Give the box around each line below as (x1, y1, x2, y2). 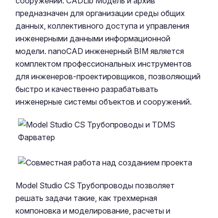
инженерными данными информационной (16, 34, 170, 43)
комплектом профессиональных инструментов (16, 59, 192, 69)
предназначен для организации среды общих (16, 8, 185, 18)
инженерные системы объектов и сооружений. (16, 97, 192, 107)
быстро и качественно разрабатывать (16, 84, 158, 94)
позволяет (133, 181, 175, 190)
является (148, 46, 184, 56)
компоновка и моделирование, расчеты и (16, 206, 170, 216)
